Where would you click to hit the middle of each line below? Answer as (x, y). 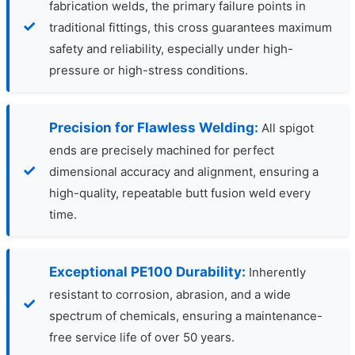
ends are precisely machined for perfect (162, 150)
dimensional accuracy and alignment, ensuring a (184, 171)
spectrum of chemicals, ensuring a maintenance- (186, 315)
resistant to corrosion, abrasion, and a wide (170, 294)
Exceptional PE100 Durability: (147, 271)
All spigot (286, 128)
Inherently (276, 272)
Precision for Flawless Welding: (154, 127)
